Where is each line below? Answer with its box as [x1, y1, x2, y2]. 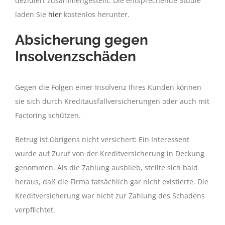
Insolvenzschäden [15, 48, 136, 65]
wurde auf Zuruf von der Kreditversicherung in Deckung [15, 148, 204, 158]
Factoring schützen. [15, 110, 81, 120]
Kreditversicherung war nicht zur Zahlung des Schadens [15, 190, 205, 200]
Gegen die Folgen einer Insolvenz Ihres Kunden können [15, 82, 201, 92]
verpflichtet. [15, 204, 55, 214]
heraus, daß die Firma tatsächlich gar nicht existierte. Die [15, 176, 208, 186]
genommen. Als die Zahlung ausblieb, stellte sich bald [15, 162, 198, 172]
